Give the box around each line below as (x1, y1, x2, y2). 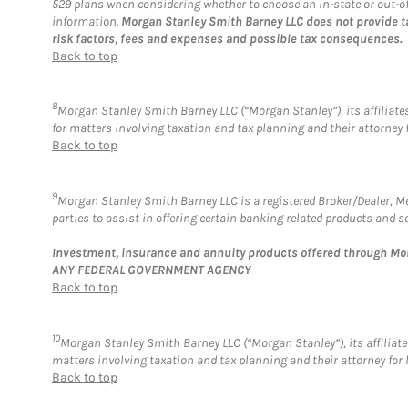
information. (52, 13, 121, 29)
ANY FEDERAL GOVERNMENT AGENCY (52, 261, 251, 278)
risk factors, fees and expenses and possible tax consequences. (52, 30, 403, 46)
